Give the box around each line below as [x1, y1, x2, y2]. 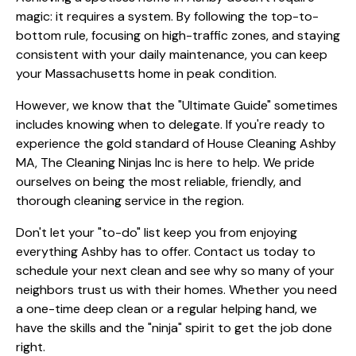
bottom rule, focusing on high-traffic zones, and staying [16, 26, 340, 44]
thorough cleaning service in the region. [16, 192, 244, 209]
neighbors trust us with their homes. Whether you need [16, 281, 337, 298]
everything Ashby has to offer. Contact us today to [16, 242, 315, 260]
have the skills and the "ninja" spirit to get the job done [16, 319, 332, 336]
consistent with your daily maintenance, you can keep [16, 45, 327, 63]
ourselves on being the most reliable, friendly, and [16, 172, 301, 190]
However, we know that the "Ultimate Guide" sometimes [16, 96, 338, 114]
